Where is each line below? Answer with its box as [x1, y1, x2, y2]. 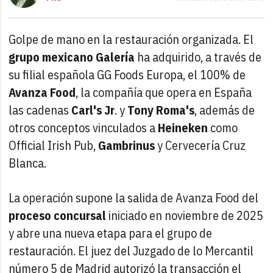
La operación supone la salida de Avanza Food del [9, 189, 259, 206]
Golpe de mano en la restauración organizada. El [9, 30, 254, 48]
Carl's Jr [71, 101, 115, 118]
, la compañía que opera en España [76, 83, 252, 101]
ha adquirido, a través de [135, 48, 262, 65]
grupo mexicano [9, 48, 94, 65]
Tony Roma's [127, 101, 195, 118]
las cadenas [9, 101, 72, 118]
